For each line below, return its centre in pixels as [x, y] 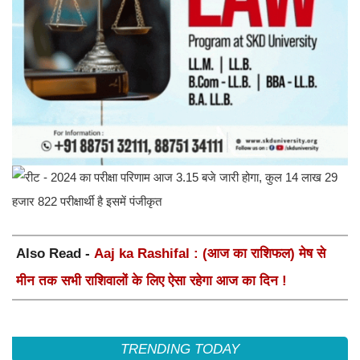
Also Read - [55, 254]
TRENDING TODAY [180, 350]
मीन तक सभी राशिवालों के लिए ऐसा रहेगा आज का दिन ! [151, 281]
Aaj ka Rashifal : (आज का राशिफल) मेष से [210, 254]
